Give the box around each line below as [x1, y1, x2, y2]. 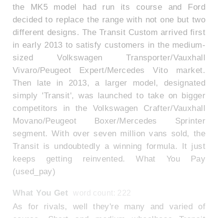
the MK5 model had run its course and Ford [13, 2, 205, 12]
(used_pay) [13, 166, 56, 177]
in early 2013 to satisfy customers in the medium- [13, 40, 205, 50]
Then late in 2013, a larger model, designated [13, 78, 205, 88]
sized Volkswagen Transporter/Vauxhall [13, 53, 205, 63]
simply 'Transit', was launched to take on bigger [13, 91, 205, 101]
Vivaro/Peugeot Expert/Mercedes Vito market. [13, 65, 205, 75]
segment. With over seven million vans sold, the [13, 128, 205, 139]
